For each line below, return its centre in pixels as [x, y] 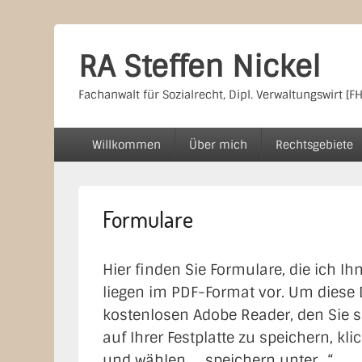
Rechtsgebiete [315, 145]
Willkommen [127, 145]
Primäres [86, 139]
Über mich [219, 145]
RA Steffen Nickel [200, 67]
